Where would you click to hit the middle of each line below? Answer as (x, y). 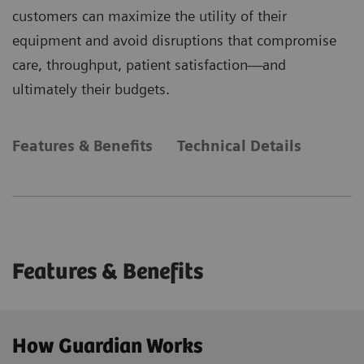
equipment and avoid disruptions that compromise (174, 41)
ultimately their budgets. (91, 89)
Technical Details (239, 146)
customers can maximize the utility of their (149, 16)
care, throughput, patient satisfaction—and (149, 65)
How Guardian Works (108, 347)
